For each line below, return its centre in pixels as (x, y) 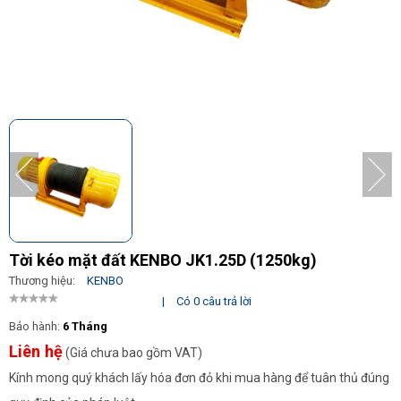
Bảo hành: (36, 326)
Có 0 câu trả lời (214, 301)
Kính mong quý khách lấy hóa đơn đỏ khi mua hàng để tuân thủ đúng (199, 378)
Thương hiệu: (43, 281)
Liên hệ (36, 351)
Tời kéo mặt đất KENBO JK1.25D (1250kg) (163, 260)
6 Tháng (85, 326)
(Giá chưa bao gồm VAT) (132, 353)
